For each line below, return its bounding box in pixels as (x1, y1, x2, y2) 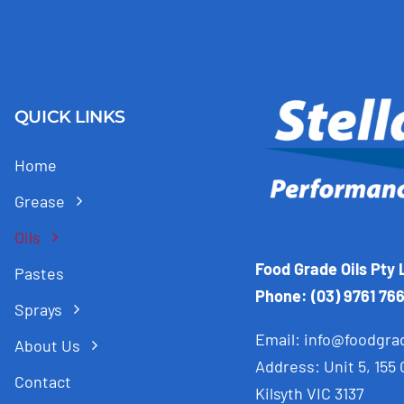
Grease (14, 190, 65, 211)
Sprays (14, 298, 62, 319)
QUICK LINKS (14, 106, 125, 127)
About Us (14, 335, 80, 355)
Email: (255, 329, 304, 350)
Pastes (14, 262, 64, 283)
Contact (14, 371, 71, 391)
